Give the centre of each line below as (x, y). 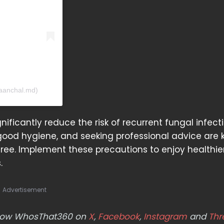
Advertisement (24, 189)
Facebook (119, 216)
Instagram (164, 216)
